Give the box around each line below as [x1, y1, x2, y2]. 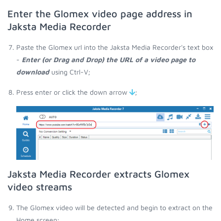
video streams [7, 181, 72, 192]
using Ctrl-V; [49, 68, 90, 76]
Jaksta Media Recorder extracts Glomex [7, 168, 189, 180]
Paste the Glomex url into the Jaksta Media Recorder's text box [16, 43, 213, 52]
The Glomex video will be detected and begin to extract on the [16, 203, 213, 212]
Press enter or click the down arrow [16, 88, 129, 97]
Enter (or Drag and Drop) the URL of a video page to [22, 55, 195, 64]
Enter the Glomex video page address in [7, 8, 192, 20]
